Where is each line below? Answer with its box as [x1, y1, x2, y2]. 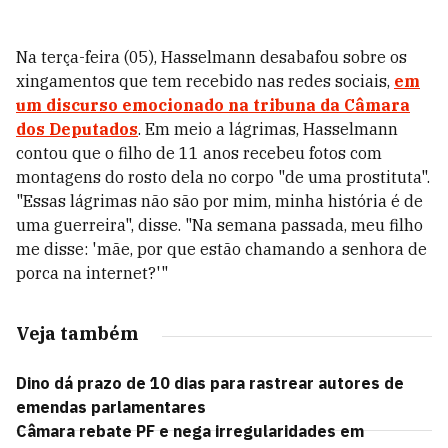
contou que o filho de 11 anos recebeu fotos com [16, 143, 382, 163]
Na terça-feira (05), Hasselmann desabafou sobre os [16, 47, 407, 67]
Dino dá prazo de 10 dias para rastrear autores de [16, 373, 404, 393]
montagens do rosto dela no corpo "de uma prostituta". [16, 167, 430, 187]
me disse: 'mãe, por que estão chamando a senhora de [16, 239, 427, 259]
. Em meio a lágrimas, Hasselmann [138, 119, 398, 139]
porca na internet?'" [16, 263, 168, 283]
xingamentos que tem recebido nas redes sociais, [16, 71, 394, 91]
